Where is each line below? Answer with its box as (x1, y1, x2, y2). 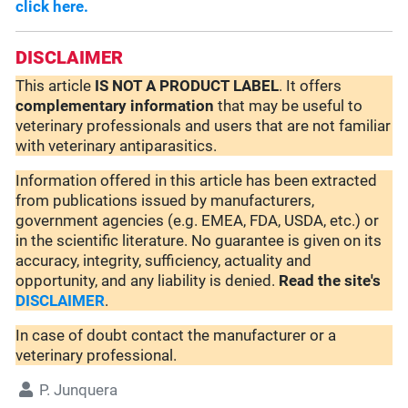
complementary (15, 97, 127, 116)
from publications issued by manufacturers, (15, 191, 315, 210)
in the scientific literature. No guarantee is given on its (15, 231, 382, 250)
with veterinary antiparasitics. (15, 137, 221, 156)
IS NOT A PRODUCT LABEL (95, 76, 280, 96)
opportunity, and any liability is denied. (15, 271, 280, 291)
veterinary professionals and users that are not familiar (15, 117, 392, 136)
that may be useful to (214, 97, 363, 116)
